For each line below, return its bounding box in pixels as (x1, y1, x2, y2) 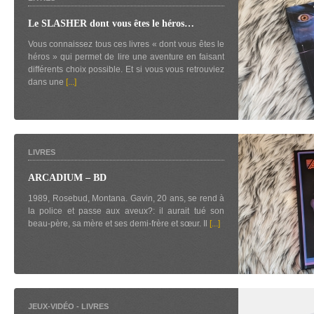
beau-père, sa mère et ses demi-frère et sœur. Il (28, 219, 210, 228)
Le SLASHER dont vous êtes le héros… (28, 18, 194, 29)
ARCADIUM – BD (28, 172, 107, 183)
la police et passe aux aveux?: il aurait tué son (28, 206, 224, 216)
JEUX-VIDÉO (28, 302, 74, 310)
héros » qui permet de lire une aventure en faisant (28, 52, 224, 62)
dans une (28, 77, 66, 87)
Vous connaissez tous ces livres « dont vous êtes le (28, 39, 224, 49)
